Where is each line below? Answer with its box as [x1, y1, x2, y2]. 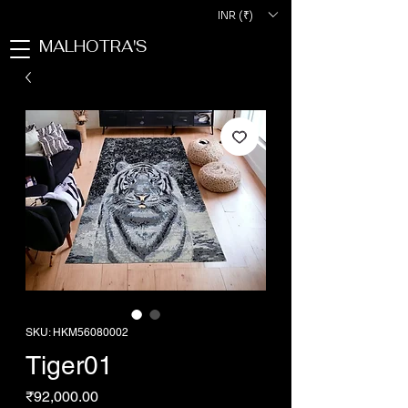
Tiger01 [25, 351, 113, 380]
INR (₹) [218, 7, 253, 22]
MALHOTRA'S [39, 36, 148, 56]
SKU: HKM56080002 [25, 326, 128, 339]
